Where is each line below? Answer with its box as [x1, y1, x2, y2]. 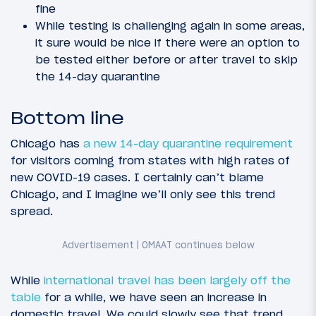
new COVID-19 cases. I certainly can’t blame [11, 169, 264, 184]
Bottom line [11, 107, 124, 128]
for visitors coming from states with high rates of [11, 152, 290, 167]
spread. [11, 203, 53, 218]
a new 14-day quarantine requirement [83, 135, 293, 150]
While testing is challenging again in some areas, [35, 18, 305, 32]
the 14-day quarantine [35, 68, 160, 83]
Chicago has [11, 135, 83, 150]
